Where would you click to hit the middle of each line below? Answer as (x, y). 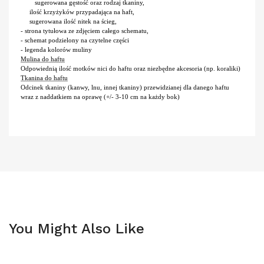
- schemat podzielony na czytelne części (75, 40)
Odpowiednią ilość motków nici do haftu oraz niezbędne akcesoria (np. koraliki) (131, 68)
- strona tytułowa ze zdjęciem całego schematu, (85, 31)
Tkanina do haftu (44, 78)
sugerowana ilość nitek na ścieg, (69, 21)
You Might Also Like (77, 229)
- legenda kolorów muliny (56, 49)
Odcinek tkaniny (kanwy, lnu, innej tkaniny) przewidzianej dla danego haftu (125, 87)
